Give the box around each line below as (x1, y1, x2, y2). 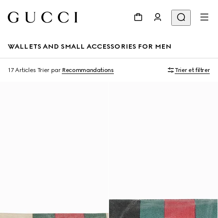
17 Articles (8, 67, 36, 73)
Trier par (37, 67, 61, 73)
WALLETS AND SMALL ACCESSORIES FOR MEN (8, 42, 172, 51)
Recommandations (62, 67, 114, 73)
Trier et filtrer (175, 67, 210, 73)
